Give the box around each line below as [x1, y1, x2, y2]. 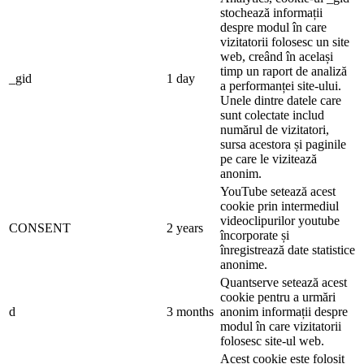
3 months [167, 304, 214, 318]
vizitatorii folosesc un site [220, 34, 349, 49]
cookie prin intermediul [220, 198, 339, 213]
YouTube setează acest [220, 184, 336, 198]
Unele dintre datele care [220, 93, 341, 107]
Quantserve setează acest [220, 275, 347, 289]
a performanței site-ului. [220, 78, 341, 93]
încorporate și [220, 227, 289, 242]
